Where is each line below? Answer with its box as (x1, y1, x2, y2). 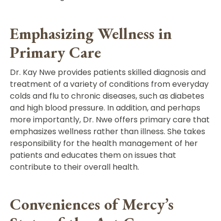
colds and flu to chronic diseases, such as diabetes (10, 90, 204, 102)
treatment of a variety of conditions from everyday (10, 78, 209, 90)
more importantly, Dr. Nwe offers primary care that (10, 113, 210, 125)
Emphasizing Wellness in (10, 23, 172, 44)
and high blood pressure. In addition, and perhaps (10, 102, 200, 113)
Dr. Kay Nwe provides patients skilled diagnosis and (10, 66, 206, 78)
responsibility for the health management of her (10, 137, 198, 149)
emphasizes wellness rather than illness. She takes (10, 125, 205, 137)
